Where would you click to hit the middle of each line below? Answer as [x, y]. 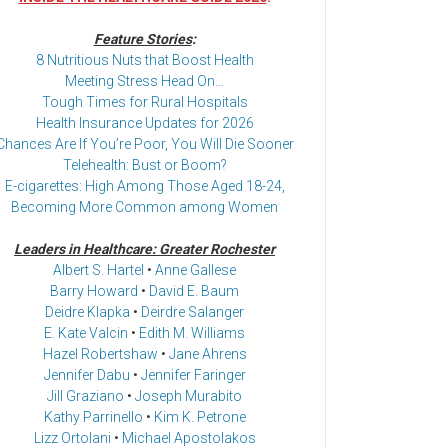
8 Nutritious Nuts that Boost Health [144, 60]
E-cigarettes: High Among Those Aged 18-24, [144, 186]
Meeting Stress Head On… [144, 81]
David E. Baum [194, 291]
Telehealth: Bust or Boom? [144, 165]
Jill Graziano [85, 396]
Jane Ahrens [207, 354]
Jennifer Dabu [86, 375]
